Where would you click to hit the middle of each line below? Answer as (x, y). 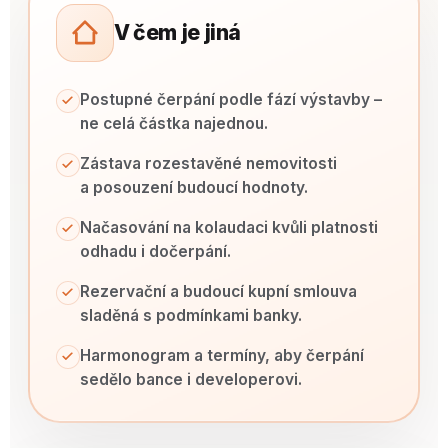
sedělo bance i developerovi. (190, 379)
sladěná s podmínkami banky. (190, 315)
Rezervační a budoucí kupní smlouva (218, 291)
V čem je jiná (177, 32)
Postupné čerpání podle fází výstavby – (230, 99)
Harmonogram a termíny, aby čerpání (221, 355)
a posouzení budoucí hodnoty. (193, 187)
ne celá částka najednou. (173, 123)
